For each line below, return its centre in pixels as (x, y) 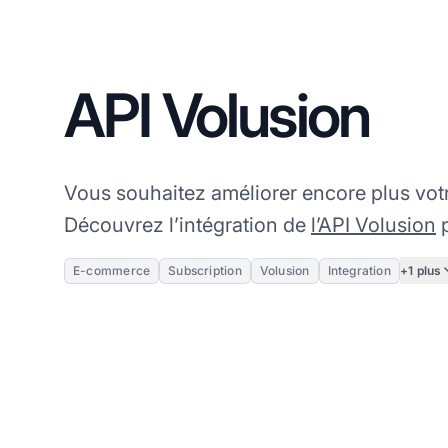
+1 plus (420, 270)
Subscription (205, 271)
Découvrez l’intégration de (187, 225)
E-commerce (112, 271)
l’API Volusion (373, 225)
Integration (359, 271)
